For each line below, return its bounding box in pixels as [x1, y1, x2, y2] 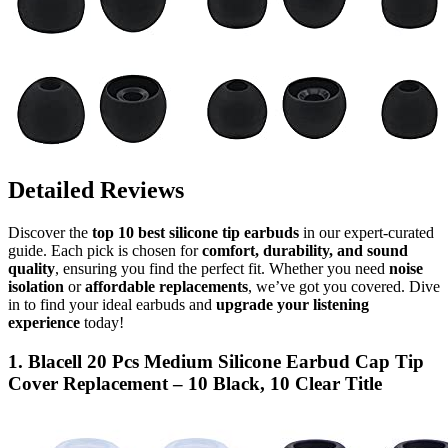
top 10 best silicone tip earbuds [92, 224, 299, 242]
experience [8, 314, 80, 332]
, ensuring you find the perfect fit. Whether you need [55, 260, 389, 278]
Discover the [8, 224, 92, 242]
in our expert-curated [299, 224, 434, 242]
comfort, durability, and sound [202, 242, 408, 260]
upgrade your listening [216, 296, 369, 314]
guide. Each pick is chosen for [8, 242, 202, 260]
